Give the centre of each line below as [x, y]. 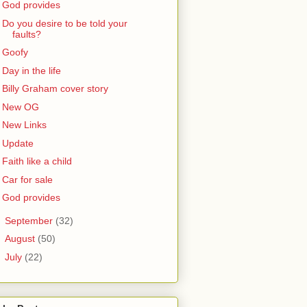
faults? [26, 34]
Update [17, 143]
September [30, 220]
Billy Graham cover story [55, 89]
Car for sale [27, 179]
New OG [20, 107]
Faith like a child [37, 161]
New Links [24, 125]
